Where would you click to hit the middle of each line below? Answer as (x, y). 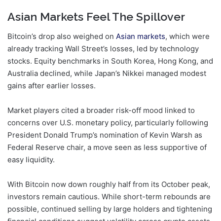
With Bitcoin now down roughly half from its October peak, (109, 184)
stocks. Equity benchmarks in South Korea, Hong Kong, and (110, 61)
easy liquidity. (31, 160)
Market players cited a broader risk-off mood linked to (101, 110)
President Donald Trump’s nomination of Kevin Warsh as (105, 135)
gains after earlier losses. (52, 86)
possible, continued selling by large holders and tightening (110, 209)
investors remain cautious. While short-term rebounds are (109, 197)
